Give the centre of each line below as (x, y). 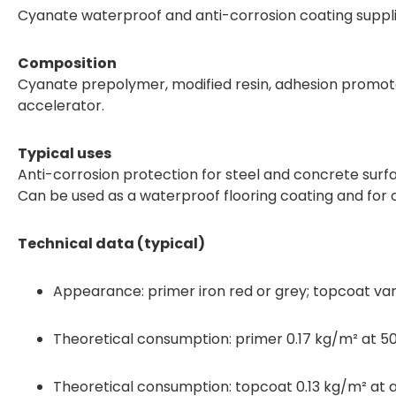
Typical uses (65, 153)
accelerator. (61, 105)
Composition (67, 63)
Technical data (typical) (111, 243)
